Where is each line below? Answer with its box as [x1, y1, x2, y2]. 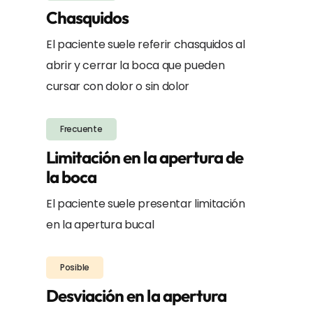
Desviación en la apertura [45, 284, 226, 306]
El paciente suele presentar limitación [45, 195, 245, 212]
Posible [59, 261, 90, 273]
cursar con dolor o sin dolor [45, 78, 189, 94]
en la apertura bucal [45, 216, 154, 233]
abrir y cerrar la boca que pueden [45, 57, 225, 73]
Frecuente [59, 122, 103, 135]
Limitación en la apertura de [45, 146, 244, 168]
